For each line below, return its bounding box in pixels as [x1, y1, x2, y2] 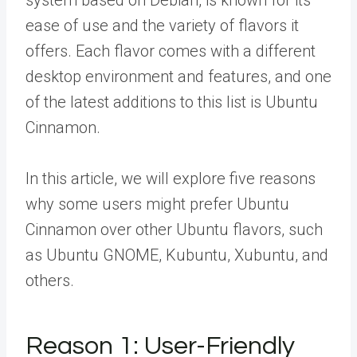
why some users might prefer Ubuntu [25, 194, 289, 214]
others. [25, 271, 74, 290]
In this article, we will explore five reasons [25, 169, 316, 188]
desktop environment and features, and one [25, 67, 331, 86]
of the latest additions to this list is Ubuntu [25, 92, 318, 112]
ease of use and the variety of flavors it [25, 16, 299, 35]
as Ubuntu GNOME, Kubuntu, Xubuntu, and [25, 245, 328, 265]
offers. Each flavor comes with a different [25, 41, 316, 61]
